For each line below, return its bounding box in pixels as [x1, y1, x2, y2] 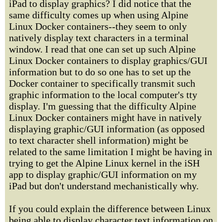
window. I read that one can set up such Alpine [9, 44, 196, 55]
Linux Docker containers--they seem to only [9, 21, 187, 32]
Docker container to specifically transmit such [9, 78, 195, 89]
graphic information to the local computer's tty [9, 89, 197, 100]
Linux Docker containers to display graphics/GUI [9, 55, 208, 66]
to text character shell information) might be [9, 135, 188, 146]
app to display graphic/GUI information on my [9, 169, 197, 180]
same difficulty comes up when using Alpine [9, 9, 188, 20]
